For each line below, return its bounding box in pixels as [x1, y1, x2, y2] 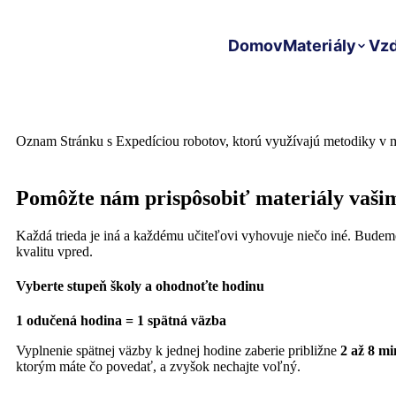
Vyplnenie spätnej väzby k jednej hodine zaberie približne [16, 343, 340, 359]
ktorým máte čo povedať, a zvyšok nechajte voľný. [16, 359, 301, 375]
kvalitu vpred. [16, 243, 93, 259]
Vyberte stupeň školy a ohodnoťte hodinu [16, 278, 264, 294]
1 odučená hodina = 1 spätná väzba [16, 313, 226, 329]
